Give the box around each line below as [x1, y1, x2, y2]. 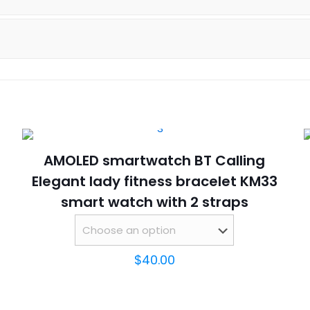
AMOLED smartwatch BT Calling [44, 151, 266, 170]
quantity [163, 74, 210, 89]
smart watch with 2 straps [60, 192, 248, 212]
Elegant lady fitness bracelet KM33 [31, 172, 277, 191]
